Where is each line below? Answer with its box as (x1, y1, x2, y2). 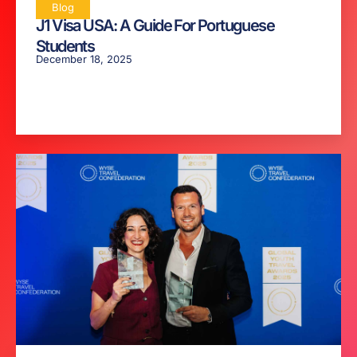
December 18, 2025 (36, 53, 132, 66)
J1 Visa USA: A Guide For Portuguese (36, 16, 274, 36)
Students (36, 37, 95, 57)
